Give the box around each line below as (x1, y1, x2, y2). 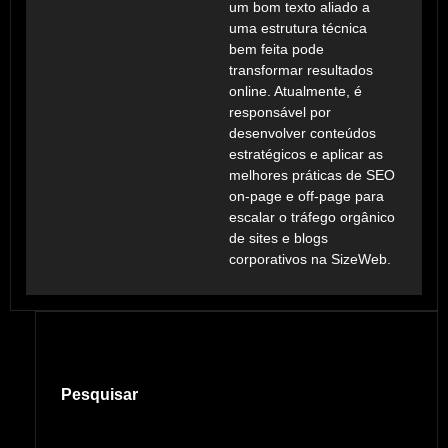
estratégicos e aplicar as (228, 145, 383, 162)
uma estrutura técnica (228, 19, 367, 36)
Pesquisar (61, 385, 138, 403)
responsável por (228, 103, 331, 120)
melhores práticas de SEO (228, 166, 395, 183)
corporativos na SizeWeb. (228, 250, 391, 267)
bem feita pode (228, 40, 324, 57)
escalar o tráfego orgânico (228, 208, 395, 225)
